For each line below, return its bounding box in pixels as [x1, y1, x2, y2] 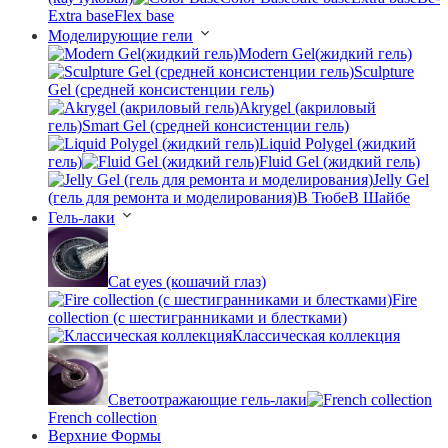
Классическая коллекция [232, 326, 400, 344]
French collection [48, 408, 157, 426]
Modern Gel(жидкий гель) [238, 44, 412, 62]
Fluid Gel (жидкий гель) [259, 152, 420, 170]
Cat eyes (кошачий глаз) [108, 272, 266, 290]
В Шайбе [348, 188, 410, 206]
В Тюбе [297, 188, 348, 206]
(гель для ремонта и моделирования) [48, 188, 297, 206]
